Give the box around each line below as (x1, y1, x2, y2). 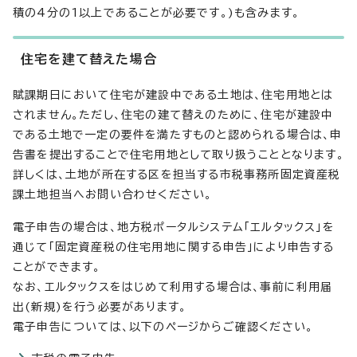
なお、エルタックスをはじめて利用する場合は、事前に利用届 (13, 281, 333, 292)
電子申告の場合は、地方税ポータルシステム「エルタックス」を (13, 222, 335, 233)
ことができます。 (13, 261, 101, 273)
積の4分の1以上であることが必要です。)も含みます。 (13, 7, 300, 18)
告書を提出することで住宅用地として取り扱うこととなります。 (13, 149, 344, 160)
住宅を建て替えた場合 (21, 53, 157, 65)
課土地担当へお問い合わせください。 (13, 189, 213, 200)
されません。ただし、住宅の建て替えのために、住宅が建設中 (13, 109, 334, 120)
